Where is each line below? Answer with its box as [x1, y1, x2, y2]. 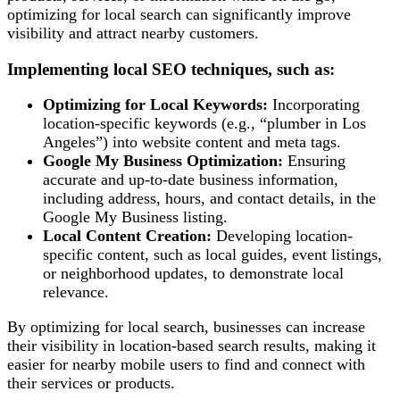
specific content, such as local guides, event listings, [43, 246, 382, 264]
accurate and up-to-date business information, [43, 171, 338, 189]
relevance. [43, 283, 109, 302]
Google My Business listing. [43, 208, 228, 227]
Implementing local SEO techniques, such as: [7, 59, 335, 79]
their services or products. [7, 374, 175, 393]
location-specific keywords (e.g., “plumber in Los [43, 114, 366, 133]
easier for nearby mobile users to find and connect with [7, 355, 365, 374]
